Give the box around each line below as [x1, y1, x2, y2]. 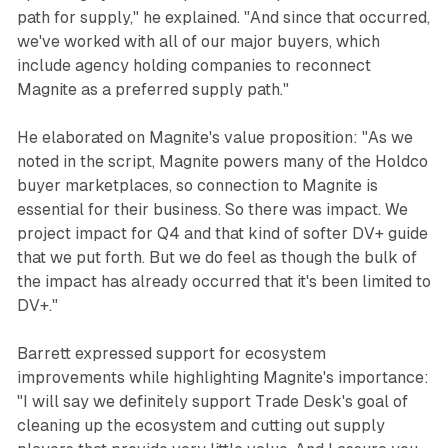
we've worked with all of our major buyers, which [16, 31, 380, 51]
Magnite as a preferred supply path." [16, 79, 289, 99]
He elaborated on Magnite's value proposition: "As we [16, 127, 413, 147]
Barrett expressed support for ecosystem [16, 343, 326, 363]
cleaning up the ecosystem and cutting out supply [16, 415, 385, 435]
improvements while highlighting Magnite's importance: [16, 367, 429, 387]
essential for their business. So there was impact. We [16, 199, 408, 219]
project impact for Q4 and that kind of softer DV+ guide [16, 223, 428, 243]
